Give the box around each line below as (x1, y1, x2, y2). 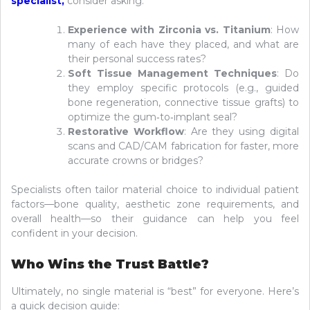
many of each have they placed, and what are (68, 37, 299, 51)
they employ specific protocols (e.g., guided (68, 81, 299, 94)
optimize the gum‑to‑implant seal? (68, 110, 237, 123)
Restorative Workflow (68, 125, 184, 138)
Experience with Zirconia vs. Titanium (68, 23, 271, 36)
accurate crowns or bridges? (68, 154, 203, 167)
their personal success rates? (68, 52, 206, 65)
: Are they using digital (183, 125, 300, 138)
